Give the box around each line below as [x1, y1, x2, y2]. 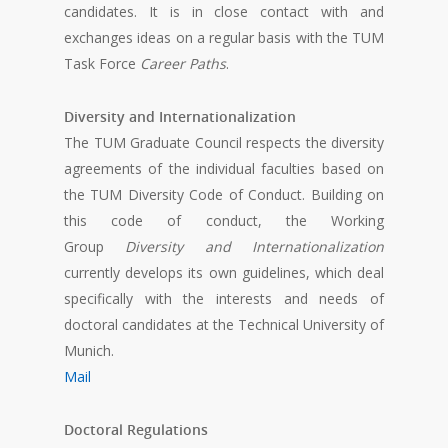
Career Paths [140, 54, 226, 74]
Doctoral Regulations [64, 420, 208, 440]
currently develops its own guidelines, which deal [64, 263, 384, 283]
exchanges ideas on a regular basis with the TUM [64, 28, 384, 48]
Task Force [64, 54, 140, 74]
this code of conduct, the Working [64, 211, 384, 231]
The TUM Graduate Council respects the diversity [64, 133, 384, 153]
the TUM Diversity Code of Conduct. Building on [64, 185, 384, 205]
